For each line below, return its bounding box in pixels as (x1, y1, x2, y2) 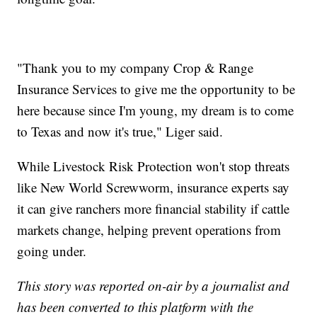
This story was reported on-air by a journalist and (17, 276, 290, 294)
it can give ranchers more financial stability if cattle (17, 199, 290, 217)
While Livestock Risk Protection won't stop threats (17, 156, 290, 175)
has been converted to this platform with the (17, 297, 254, 316)
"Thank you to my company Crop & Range (17, 58, 254, 76)
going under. (17, 241, 87, 260)
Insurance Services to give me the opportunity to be (17, 79, 296, 98)
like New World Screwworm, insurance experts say (17, 178, 290, 196)
